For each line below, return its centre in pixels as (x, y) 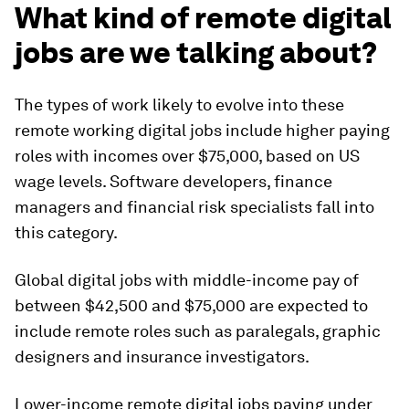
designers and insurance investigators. (162, 356)
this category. (66, 232)
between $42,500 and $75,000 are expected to (191, 305)
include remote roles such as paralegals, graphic (198, 330)
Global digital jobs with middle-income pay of (187, 279)
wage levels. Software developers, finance (173, 181)
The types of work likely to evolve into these (179, 104)
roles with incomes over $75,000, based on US (187, 155)
